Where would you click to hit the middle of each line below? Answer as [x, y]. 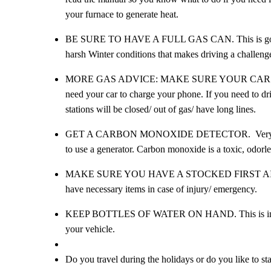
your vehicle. [91, 229]
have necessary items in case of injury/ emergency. [161, 189]
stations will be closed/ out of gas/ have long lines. [160, 109]
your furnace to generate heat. [123, 14]
